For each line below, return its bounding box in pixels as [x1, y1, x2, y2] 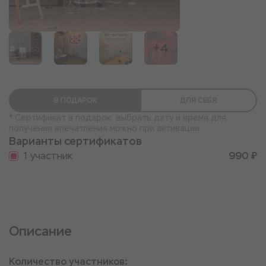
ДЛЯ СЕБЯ [180, 96, 217, 105]
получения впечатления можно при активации [9, 123, 199, 134]
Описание [9, 223, 72, 240]
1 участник [23, 150, 72, 162]
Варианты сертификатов [9, 134, 142, 148]
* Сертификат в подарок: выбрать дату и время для [9, 112, 226, 123]
